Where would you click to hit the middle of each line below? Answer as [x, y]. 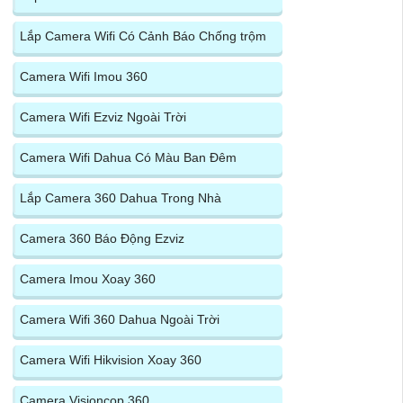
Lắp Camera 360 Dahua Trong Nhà [120, 197]
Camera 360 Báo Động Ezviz [102, 238]
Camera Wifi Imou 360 [83, 76]
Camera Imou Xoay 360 [87, 278]
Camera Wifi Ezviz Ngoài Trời [103, 116]
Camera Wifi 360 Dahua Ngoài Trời [119, 319]
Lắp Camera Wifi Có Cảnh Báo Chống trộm [143, 36]
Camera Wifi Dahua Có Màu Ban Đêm [128, 157]
